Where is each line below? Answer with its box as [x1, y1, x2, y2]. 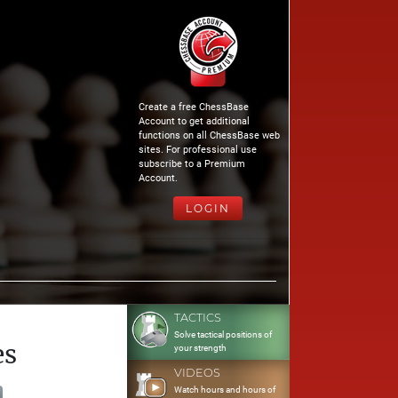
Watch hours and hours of [173, 384, 275, 395]
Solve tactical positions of [173, 329, 272, 340]
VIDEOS [173, 366, 220, 379]
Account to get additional [138, 115, 250, 127]
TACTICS [173, 311, 221, 324]
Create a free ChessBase [138, 101, 249, 113]
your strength [173, 342, 227, 354]
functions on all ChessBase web [138, 130, 280, 141]
